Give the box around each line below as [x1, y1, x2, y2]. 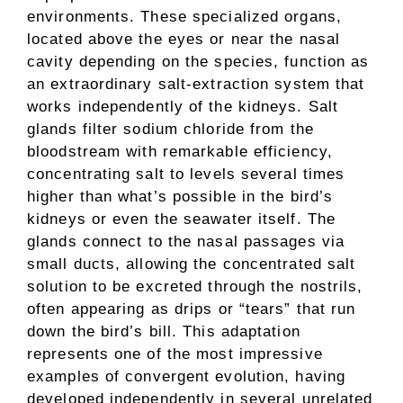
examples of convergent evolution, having [27, 368, 346, 386]
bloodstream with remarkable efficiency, [27, 143, 333, 161]
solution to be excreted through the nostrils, [27, 278, 363, 296]
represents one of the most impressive [27, 345, 323, 363]
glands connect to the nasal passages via [27, 233, 345, 251]
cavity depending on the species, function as [27, 53, 370, 71]
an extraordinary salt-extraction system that [27, 76, 365, 94]
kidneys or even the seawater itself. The [27, 210, 336, 228]
